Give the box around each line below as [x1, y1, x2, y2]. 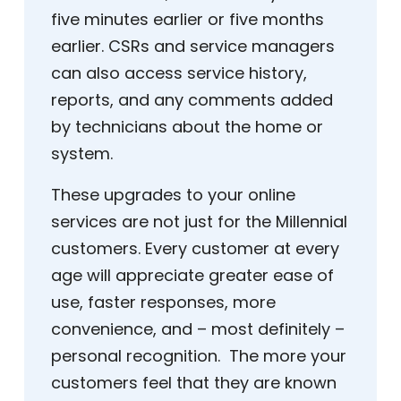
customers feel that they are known [51, 371, 337, 395]
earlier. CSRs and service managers [51, 35, 335, 58]
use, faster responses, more [51, 291, 276, 314]
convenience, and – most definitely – [51, 318, 345, 341]
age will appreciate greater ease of [51, 264, 334, 287]
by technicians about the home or [51, 115, 323, 139]
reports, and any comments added [51, 89, 333, 112]
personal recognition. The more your [51, 345, 346, 368]
